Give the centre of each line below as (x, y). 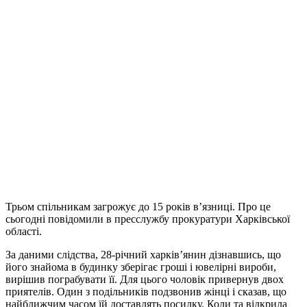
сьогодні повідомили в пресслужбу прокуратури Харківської (148, 219)
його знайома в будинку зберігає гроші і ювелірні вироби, (141, 267)
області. (24, 231)
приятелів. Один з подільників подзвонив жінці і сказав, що (146, 291)
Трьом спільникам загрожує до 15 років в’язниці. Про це (138, 206)
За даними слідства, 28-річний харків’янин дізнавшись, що (143, 254)
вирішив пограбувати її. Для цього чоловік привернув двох (145, 279)
